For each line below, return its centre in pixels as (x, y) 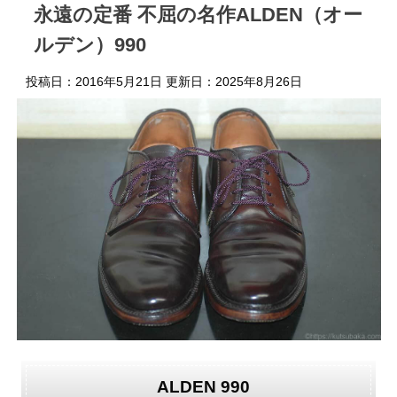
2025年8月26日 (259, 81)
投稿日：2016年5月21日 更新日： (121, 81)
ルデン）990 (90, 44)
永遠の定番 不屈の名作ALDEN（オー (198, 14)
